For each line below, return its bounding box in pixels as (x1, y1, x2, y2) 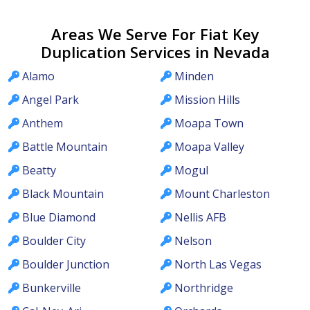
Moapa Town (174, 116, 244, 131)
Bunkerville (22, 280, 81, 296)
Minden (174, 69, 214, 84)
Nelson (174, 233, 212, 249)
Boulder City (22, 233, 86, 249)
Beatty (22, 163, 56, 179)
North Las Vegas (174, 257, 262, 273)
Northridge (174, 280, 233, 296)
